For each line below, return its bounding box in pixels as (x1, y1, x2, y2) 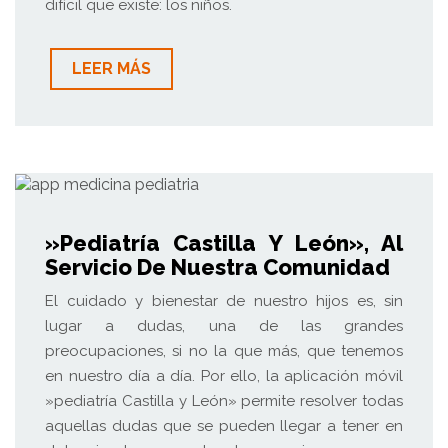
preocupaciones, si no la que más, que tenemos (45, 341, 403, 360)
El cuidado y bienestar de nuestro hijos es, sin (45, 291, 403, 310)
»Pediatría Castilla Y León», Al (45, 229, 403, 256)
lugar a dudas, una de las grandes (45, 316, 403, 335)
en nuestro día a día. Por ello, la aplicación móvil (45, 366, 403, 385)
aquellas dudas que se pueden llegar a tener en (45, 416, 403, 435)
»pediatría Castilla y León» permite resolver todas (45, 391, 403, 410)
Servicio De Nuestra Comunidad (45, 253, 390, 280)
